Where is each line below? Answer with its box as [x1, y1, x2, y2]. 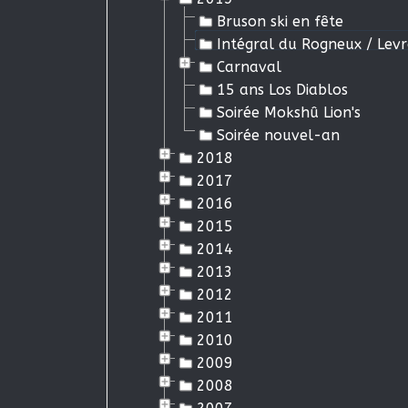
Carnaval [217, 58, 281, 76]
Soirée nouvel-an [217, 127, 340, 144]
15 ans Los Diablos [217, 81, 348, 98]
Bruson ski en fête [217, 13, 343, 30]
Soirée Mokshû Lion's [217, 104, 361, 121]
